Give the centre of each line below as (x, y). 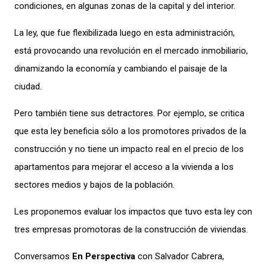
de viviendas (221, 229)
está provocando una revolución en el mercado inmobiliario (130, 51)
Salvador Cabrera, (190, 256)
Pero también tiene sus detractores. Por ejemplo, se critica (129, 113)
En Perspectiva (104, 256)
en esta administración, (189, 33)
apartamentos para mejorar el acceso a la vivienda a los (124, 167)
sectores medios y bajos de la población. (94, 185)
